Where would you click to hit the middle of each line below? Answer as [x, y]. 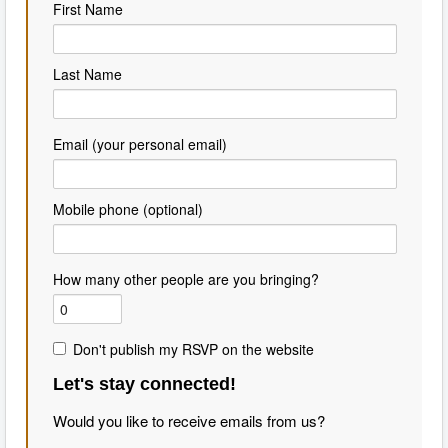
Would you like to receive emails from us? [189, 421]
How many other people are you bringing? [186, 279]
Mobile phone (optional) [128, 209]
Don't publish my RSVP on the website [193, 349]
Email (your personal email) [140, 144]
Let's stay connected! [144, 384]
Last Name [87, 74]
